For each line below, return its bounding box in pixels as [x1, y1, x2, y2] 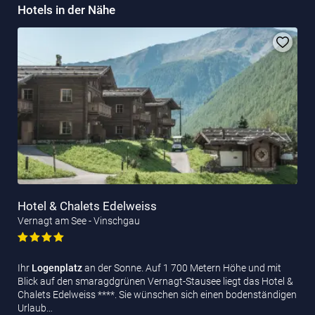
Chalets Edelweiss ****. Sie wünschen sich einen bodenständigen [18, 288, 297, 300]
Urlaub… [18, 302, 53, 314]
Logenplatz [32, 262, 84, 274]
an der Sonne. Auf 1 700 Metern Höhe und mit [84, 262, 281, 274]
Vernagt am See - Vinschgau [18, 214, 140, 226]
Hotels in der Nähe [18, 3, 115, 17]
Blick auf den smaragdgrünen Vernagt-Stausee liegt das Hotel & [18, 275, 293, 287]
